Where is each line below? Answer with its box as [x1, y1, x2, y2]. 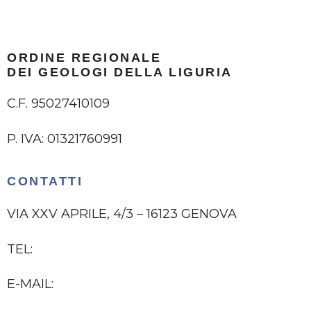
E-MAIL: [7, 276, 57, 292]
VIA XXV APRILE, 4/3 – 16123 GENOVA [7, 206, 237, 222]
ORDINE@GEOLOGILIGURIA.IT [57, 276, 253, 292]
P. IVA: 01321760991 [7, 131, 122, 146]
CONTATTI [7, 174, 83, 189]
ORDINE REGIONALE [7, 51, 161, 65]
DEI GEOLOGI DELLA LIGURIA [7, 65, 233, 80]
